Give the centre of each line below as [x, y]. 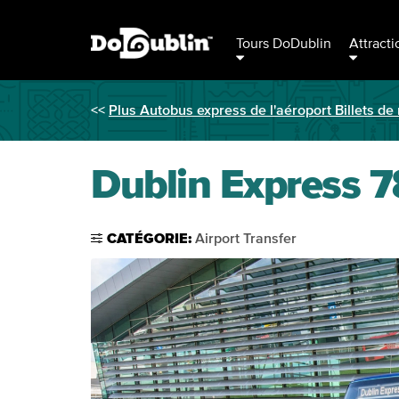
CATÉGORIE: [151, 239]
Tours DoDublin [284, 44]
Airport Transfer [246, 239]
